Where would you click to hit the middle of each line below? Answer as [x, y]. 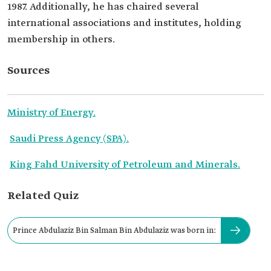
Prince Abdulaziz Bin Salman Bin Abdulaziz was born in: [114, 230]
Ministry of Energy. [51, 113]
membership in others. [61, 40]
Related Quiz [43, 196]
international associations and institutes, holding [124, 23]
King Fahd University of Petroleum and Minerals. [125, 165]
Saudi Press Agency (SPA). [69, 139]
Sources [28, 71]
